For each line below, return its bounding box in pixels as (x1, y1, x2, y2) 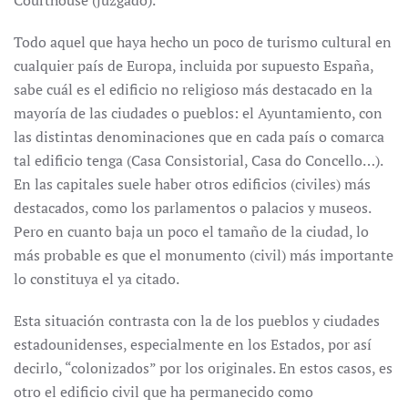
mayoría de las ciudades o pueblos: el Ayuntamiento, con (14, 103, 382, 123)
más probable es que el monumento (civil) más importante (14, 245, 393, 265)
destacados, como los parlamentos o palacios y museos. (14, 198, 371, 218)
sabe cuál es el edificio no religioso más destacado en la (14, 79, 372, 99)
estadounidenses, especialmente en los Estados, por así (14, 334, 372, 354)
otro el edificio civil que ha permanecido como (14, 382, 313, 402)
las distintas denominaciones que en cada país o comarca (14, 127, 384, 147)
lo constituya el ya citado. (14, 269, 179, 289)
